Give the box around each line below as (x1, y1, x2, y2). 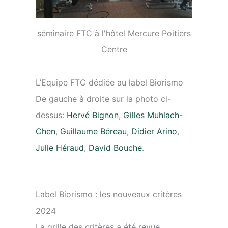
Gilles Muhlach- (123, 110, 183, 121)
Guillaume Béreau (60, 126, 127, 137)
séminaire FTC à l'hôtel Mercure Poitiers (37, 28, 191, 39)
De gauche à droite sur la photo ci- (36, 94, 171, 104)
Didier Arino (131, 126, 177, 137)
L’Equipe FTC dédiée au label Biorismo (36, 77, 183, 88)
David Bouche (89, 142, 142, 153)
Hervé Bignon (67, 110, 119, 121)
